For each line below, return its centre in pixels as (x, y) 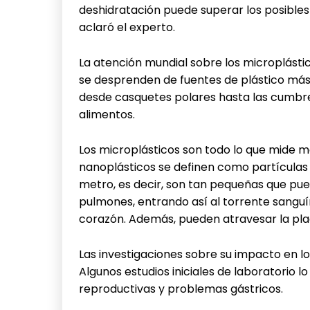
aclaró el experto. (127, 27)
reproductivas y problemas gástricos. (181, 289)
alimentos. (107, 114)
